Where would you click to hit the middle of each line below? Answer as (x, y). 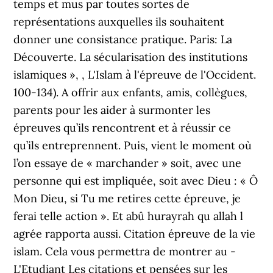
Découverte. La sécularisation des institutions (131, 57)
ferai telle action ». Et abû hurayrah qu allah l (129, 216)
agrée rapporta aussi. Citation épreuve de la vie (135, 234)
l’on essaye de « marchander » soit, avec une (128, 163)
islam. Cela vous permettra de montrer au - (125, 251)
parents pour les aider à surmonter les (112, 110)
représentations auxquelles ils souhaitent (119, 22)
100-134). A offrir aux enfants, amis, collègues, (131, 92)
